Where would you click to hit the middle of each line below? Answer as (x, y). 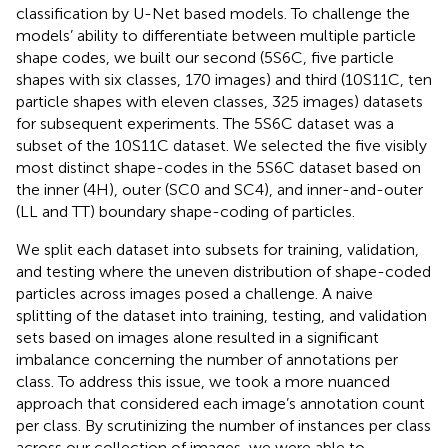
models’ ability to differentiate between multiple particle (216, 35)
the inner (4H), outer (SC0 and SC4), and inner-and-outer (219, 189)
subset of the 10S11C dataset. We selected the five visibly (221, 145)
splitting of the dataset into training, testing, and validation (221, 315)
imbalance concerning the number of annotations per (207, 359)
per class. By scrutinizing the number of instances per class (223, 425)
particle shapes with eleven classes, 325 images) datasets (219, 101)
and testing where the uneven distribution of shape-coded (223, 271)
